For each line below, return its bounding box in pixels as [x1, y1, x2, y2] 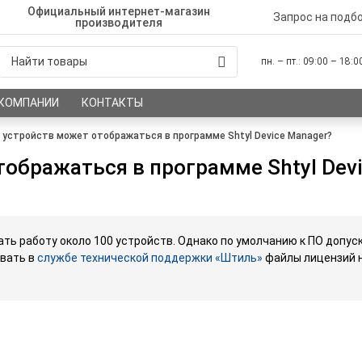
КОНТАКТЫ [82, 95, 144, 109]
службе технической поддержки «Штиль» [37, 251, 263, 265]
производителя [75, 16, 163, 29]
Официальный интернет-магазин [27, 5, 211, 18]
